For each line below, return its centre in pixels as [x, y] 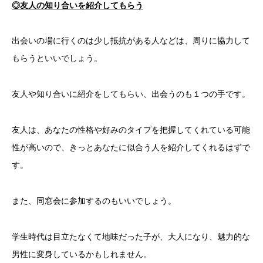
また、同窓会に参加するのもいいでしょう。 [94, 200]
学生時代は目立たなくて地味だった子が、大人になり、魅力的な [131, 236]
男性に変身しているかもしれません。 [82, 254]
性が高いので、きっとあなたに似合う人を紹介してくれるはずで [131, 147]
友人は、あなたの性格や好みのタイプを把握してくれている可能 [131, 129]
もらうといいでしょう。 [57, 58]
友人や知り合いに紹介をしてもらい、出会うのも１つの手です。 [131, 94]
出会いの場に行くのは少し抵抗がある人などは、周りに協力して [131, 41]
